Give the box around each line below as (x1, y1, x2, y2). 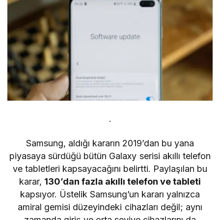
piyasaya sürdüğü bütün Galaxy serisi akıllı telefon (9, 150, 211, 161)
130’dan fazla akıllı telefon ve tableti (44, 176, 201, 187)
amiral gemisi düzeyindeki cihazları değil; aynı (18, 201, 202, 212)
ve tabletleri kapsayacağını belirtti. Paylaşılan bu (12, 163, 208, 174)
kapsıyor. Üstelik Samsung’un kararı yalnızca (20, 189, 200, 199)
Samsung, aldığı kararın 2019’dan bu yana (26, 137, 194, 148)
